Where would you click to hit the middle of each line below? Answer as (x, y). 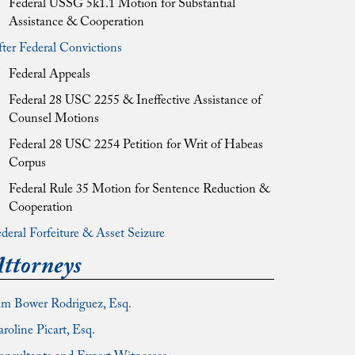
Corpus (27, 163)
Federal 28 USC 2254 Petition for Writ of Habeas (136, 145)
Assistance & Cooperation (76, 22)
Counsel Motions (54, 119)
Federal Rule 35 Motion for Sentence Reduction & (139, 189)
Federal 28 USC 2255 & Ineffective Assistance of (135, 101)
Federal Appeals (50, 74)
